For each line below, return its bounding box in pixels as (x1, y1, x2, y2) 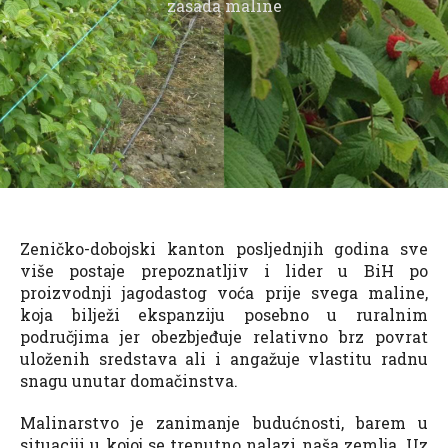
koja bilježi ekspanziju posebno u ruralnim (20, 303, 428, 325)
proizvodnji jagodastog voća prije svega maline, (20, 281, 428, 303)
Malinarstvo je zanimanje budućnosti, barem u (20, 411, 428, 433)
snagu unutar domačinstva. (20, 369, 238, 391)
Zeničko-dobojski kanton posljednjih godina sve (20, 237, 428, 259)
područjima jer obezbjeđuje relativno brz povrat (20, 325, 428, 347)
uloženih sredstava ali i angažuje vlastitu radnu (20, 347, 428, 369)
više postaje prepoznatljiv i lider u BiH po (20, 259, 428, 281)
